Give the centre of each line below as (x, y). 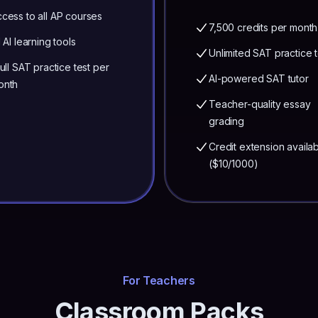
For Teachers (159, 280)
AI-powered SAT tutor (259, 78)
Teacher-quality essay (260, 104)
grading (226, 121)
